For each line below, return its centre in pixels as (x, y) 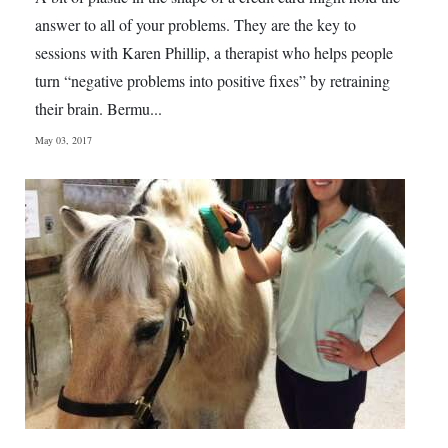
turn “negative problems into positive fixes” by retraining (212, 80)
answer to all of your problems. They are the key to (195, 24)
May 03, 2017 (63, 140)
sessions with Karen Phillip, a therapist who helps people (214, 52)
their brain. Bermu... (98, 108)
